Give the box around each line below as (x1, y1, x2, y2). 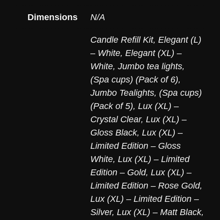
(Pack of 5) (90, 101, 133, 111)
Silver (90, 207, 112, 217)
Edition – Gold (90, 167, 146, 177)
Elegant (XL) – (125, 48, 182, 58)
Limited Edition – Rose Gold (90, 180, 200, 191)
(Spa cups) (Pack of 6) (90, 74, 178, 84)
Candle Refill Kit (90, 34, 153, 45)
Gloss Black (90, 127, 137, 137)
